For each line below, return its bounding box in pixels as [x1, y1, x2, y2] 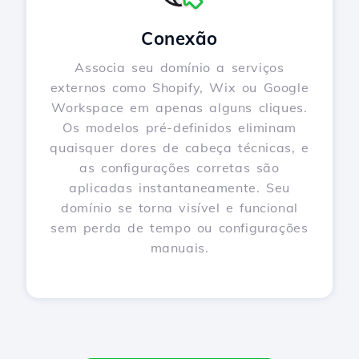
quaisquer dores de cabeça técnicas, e [50, 139, 309, 155]
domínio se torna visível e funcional [61, 200, 298, 216]
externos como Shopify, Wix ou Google [50, 79, 309, 95]
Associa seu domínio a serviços [75, 59, 284, 75]
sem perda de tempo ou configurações [50, 220, 309, 236]
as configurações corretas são [79, 159, 280, 175]
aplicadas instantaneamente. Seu [69, 179, 290, 196]
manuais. [150, 240, 209, 256]
